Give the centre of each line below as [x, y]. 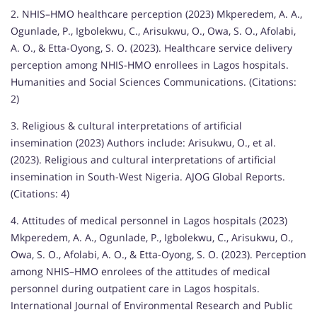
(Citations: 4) [40, 193]
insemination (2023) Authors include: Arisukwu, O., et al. [143, 142]
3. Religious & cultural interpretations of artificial [126, 125]
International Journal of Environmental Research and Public [152, 305]
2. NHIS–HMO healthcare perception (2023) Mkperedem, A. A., [156, 13]
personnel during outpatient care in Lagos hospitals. [135, 288]
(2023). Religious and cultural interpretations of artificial [143, 159]
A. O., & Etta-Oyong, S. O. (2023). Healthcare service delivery [151, 47]
